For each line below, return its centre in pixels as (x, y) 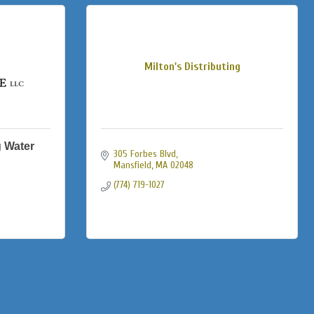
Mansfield (132, 165)
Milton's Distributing (192, 67)
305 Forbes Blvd (144, 154)
